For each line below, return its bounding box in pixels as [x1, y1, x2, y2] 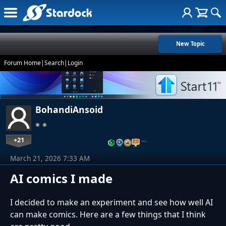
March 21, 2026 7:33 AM [10, 153, 90, 163]
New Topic [176, 40, 205, 47]
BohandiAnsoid [35, 103, 103, 116]
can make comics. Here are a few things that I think [10, 209, 206, 220]
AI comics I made [10, 170, 112, 187]
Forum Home [4, 59, 41, 67]
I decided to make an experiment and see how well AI [10, 197, 213, 208]
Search [44, 59, 64, 67]
